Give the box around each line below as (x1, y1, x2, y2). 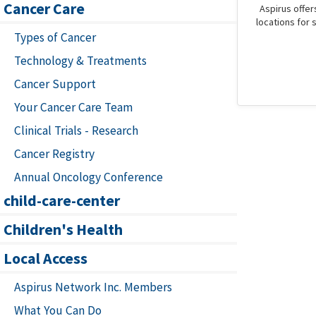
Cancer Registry (14, 146, 95, 162)
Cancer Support (14, 76, 96, 92)
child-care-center (4, 190, 120, 210)
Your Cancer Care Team (14, 99, 133, 115)
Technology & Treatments (14, 53, 147, 68)
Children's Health (4, 219, 123, 239)
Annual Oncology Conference (14, 169, 163, 185)
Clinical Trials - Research (14, 123, 138, 138)
